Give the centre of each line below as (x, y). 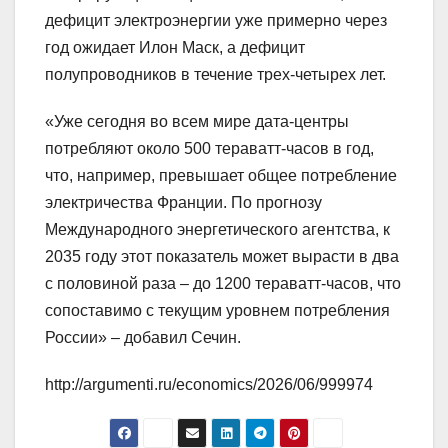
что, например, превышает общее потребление (221, 176)
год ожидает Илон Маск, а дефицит (175, 48)
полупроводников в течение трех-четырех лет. (215, 75)
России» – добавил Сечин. (143, 338)
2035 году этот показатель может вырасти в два (222, 257)
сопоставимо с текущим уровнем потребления (217, 311)
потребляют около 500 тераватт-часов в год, (209, 149)
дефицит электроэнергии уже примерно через (216, 21)
